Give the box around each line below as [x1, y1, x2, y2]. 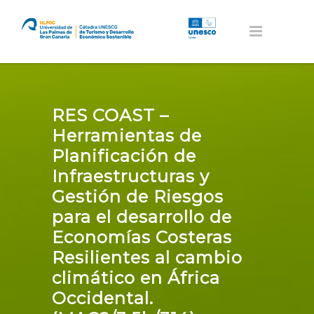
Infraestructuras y [52, 166, 210, 186]
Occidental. [52, 288, 153, 308]
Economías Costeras [52, 227, 232, 247]
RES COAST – [52, 105, 169, 125]
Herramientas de [52, 125, 202, 146]
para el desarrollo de [52, 207, 232, 227]
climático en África [52, 268, 220, 288]
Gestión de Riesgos [52, 186, 224, 207]
